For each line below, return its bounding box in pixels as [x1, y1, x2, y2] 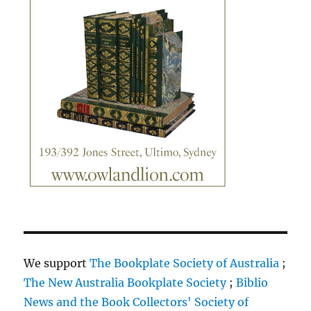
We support [24, 255, 90, 270]
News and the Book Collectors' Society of [24, 294, 249, 309]
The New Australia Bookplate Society [24, 275, 227, 289]
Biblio [236, 275, 269, 289]
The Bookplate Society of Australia [90, 255, 280, 270]
